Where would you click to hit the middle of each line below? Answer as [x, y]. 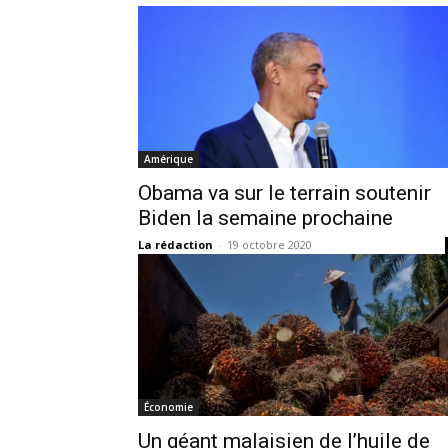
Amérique [168, 158]
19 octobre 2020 [269, 244]
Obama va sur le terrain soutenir [284, 192]
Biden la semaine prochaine [265, 217]
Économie [168, 406]
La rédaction [175, 244]
